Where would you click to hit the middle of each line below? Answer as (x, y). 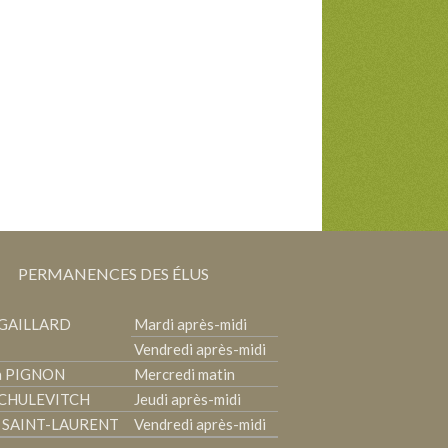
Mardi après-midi (189, 323)
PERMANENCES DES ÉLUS (113, 274)
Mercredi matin (183, 373)
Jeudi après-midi (186, 398)
